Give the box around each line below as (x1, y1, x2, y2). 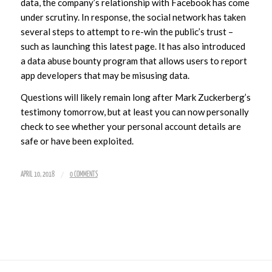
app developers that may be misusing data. (20, 69, 189, 81)
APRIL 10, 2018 (20, 171, 55, 178)
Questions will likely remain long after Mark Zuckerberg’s (20, 92, 251, 103)
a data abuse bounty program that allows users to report (20, 55, 247, 66)
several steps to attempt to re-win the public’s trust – (20, 25, 233, 37)
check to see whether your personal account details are (20, 121, 241, 132)
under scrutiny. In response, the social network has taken (20, 11, 246, 22)
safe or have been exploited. (20, 135, 134, 147)
